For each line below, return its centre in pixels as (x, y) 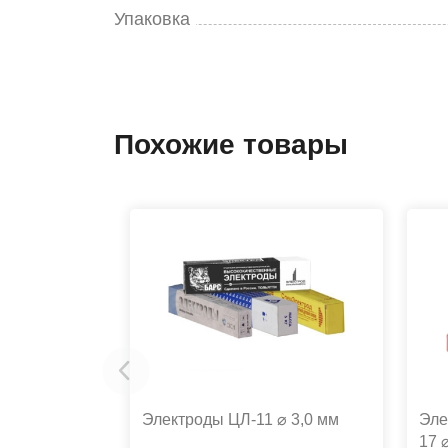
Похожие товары (231, 144)
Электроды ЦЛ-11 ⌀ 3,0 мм (240, 419)
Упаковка (152, 19)
